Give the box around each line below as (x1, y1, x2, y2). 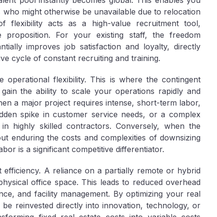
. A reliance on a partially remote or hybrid (39, 166, 201, 175)
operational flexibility (8, 75, 85, 84)
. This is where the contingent (84, 75, 201, 84)
